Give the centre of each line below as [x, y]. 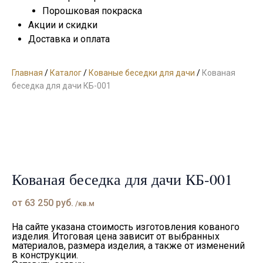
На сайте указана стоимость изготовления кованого [126, 227]
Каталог [66, 73]
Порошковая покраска [92, 11]
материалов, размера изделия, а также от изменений [128, 245]
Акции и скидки [63, 25]
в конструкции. [45, 255]
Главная [27, 73]
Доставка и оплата [69, 39]
